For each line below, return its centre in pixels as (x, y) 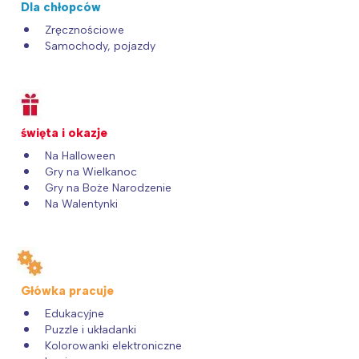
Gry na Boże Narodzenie (108, 188)
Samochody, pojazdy (100, 46)
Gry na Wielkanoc (91, 171)
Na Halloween (80, 155)
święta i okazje (64, 133)
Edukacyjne (75, 313)
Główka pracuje (67, 290)
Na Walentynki (81, 204)
